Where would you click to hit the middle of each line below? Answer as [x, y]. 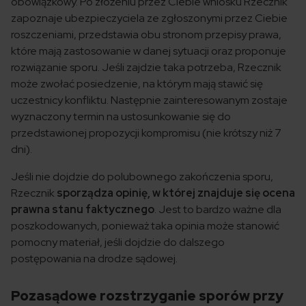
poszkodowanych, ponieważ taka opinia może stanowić [145, 226]
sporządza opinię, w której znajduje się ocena [176, 193]
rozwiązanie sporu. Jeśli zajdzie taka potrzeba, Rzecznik [146, 68]
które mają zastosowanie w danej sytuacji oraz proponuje [149, 51]
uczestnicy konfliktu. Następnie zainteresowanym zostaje [149, 100]
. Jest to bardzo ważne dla [218, 210]
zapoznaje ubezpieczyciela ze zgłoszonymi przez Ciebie [149, 18]
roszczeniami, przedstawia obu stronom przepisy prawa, [146, 35]
